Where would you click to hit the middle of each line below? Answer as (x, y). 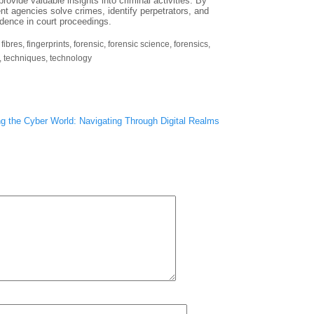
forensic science (139, 44)
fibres (12, 44)
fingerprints (48, 44)
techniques (25, 58)
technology (71, 58)
